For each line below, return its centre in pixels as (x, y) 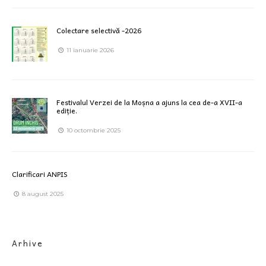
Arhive (28, 243)
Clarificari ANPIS (40, 174)
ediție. (67, 110)
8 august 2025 (42, 194)
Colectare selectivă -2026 (99, 30)
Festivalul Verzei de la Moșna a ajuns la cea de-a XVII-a (149, 102)
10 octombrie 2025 (93, 130)
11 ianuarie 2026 (89, 50)
